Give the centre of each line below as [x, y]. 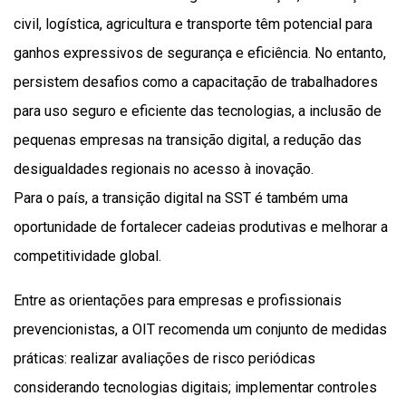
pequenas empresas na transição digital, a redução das [188, 140]
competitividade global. [87, 256]
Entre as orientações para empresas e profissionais [178, 301]
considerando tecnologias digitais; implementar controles [195, 388]
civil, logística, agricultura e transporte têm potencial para [193, 24]
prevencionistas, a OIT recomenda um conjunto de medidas [200, 330]
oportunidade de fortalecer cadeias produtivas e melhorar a [201, 227]
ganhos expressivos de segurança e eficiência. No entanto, [200, 53]
